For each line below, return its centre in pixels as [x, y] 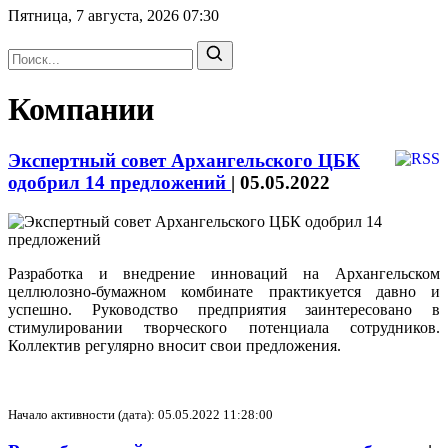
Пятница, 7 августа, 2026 [95, 15]
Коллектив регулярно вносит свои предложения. [174, 345]
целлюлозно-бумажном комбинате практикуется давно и [224, 291]
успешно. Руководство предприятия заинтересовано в [224, 309]
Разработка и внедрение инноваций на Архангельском [224, 273]
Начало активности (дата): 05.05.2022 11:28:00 [140, 414]
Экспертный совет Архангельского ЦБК [184, 160]
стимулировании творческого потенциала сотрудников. [224, 327]
